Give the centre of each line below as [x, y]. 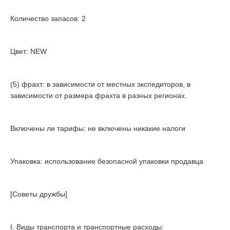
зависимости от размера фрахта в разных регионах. [99, 96]
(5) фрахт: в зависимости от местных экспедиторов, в [100, 84]
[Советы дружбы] [39, 194]
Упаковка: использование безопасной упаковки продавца [107, 161]
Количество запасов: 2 [48, 19]
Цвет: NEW [28, 52]
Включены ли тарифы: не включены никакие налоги [98, 129]
